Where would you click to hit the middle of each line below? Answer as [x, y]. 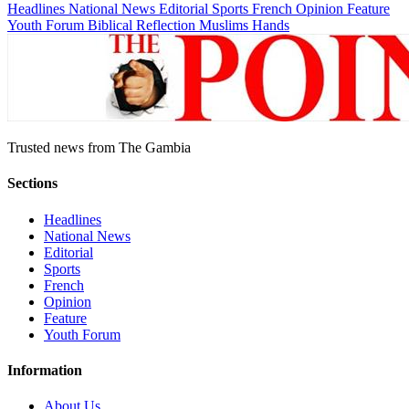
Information [45, 370]
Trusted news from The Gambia [99, 147]
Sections [32, 184]
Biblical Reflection [143, 25]
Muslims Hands [244, 25]
